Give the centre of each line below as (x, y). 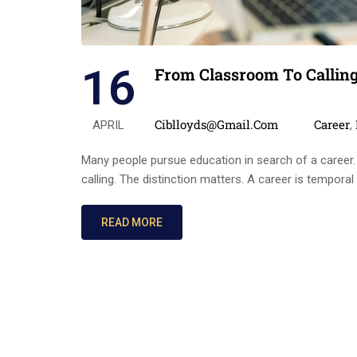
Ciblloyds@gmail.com (216, 124)
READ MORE (132, 222)
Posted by (180, 106)
